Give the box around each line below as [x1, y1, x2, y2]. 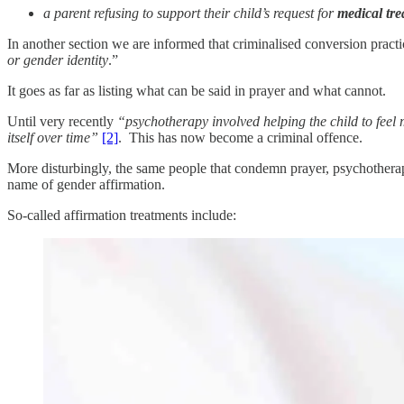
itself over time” [7, 129, 98, 145]
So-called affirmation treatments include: [7, 207, 236, 223]
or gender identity [7, 51, 108, 68]
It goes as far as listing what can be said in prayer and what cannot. [7, 82, 386, 98]
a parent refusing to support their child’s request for [43, 5, 337, 21]
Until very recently [7, 113, 117, 129]
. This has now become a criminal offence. [118, 129, 363, 145]
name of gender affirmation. [7, 176, 165, 192]
